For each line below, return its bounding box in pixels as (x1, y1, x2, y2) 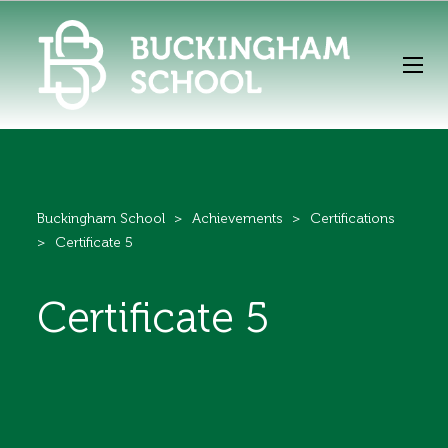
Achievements (192, 209, 284, 227)
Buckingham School (37, 209, 166, 227)
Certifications (310, 209, 396, 227)
